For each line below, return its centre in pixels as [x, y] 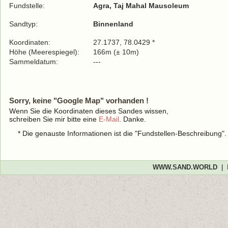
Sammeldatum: [35, 62]
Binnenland [113, 24]
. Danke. [133, 119]
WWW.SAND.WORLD [185, 167]
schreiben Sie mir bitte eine [54, 119]
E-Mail [109, 119]
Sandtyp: [23, 24]
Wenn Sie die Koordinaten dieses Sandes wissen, [89, 111]
